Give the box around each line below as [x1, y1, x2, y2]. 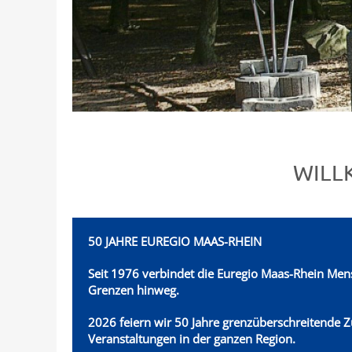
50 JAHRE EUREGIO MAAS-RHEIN [88, 233, 262, 250]
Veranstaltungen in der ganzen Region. [88, 331, 295, 347]
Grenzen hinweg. [88, 282, 182, 299]
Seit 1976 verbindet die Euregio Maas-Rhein [88, 266, 327, 282]
